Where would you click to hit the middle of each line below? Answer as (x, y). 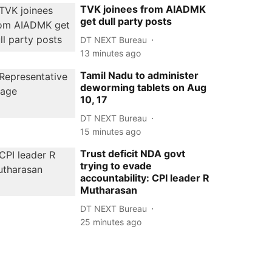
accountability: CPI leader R (145, 178)
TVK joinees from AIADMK (143, 9)
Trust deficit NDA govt (133, 154)
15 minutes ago (111, 131)
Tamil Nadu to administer (140, 75)
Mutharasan (109, 190)
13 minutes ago (111, 53)
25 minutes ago (111, 222)
